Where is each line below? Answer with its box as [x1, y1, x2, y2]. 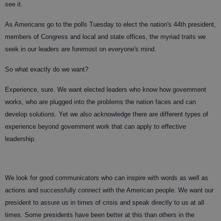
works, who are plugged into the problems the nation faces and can [5, 98, 196, 106]
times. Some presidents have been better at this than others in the [5, 211, 194, 219]
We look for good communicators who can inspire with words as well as [5, 174, 208, 182]
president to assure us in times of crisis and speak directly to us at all [5, 198, 204, 206]
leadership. [5, 135, 36, 143]
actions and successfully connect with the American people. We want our [5, 186, 214, 194]
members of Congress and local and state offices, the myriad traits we [5, 33, 206, 40]
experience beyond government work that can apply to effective [5, 122, 186, 130]
